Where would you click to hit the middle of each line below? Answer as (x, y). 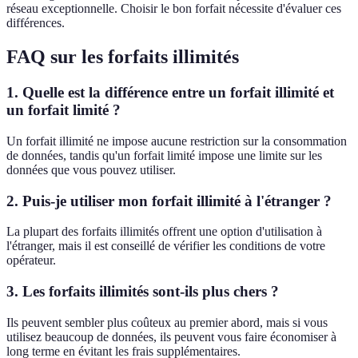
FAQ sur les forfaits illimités (123, 57)
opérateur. (31, 261)
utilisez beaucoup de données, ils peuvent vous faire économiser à (171, 336)
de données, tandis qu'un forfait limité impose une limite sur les (164, 155)
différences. (36, 23)
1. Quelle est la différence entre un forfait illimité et (170, 93)
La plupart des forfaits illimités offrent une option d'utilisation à (164, 232)
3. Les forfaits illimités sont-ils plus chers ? (143, 292)
